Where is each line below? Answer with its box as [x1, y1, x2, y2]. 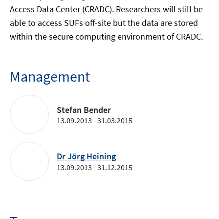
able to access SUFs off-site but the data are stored [10, 17, 198, 28]
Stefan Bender [57, 104, 111, 115]
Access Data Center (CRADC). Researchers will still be [10, 3, 203, 15]
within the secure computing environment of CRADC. [10, 31, 203, 42]
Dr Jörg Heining [57, 151, 116, 162]
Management [10, 67, 90, 86]
